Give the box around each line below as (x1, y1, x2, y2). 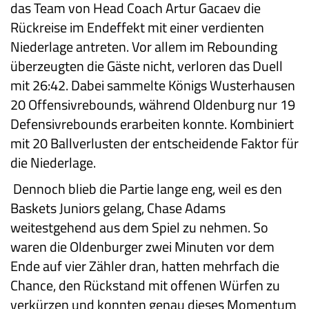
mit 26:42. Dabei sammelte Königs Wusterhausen (10, 74, 295, 97)
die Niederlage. (10, 152, 96, 174)
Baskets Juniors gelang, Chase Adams (10, 197, 226, 219)
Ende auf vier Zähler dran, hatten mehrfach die (10, 255, 279, 277)
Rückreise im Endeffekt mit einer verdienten (10, 17, 264, 39)
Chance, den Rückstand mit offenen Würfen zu (10, 275, 280, 297)
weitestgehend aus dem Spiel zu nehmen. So (10, 217, 268, 239)
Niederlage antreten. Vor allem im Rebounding (10, 36, 277, 58)
